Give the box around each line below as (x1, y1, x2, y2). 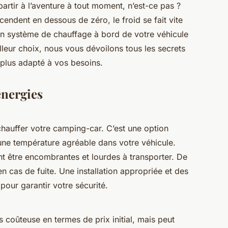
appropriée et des (118, 166, 188, 177)
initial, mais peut (110, 214, 175, 225)
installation (77, 166, 118, 177)
